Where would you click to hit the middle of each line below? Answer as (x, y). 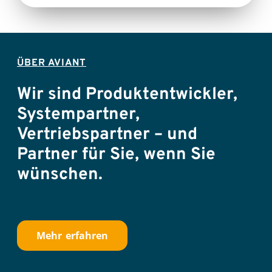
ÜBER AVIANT (52, 63)
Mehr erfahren (72, 236)
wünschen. (60, 175)
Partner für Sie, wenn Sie (116, 155)
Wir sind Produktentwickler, (127, 94)
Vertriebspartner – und (107, 134)
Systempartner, (78, 114)
